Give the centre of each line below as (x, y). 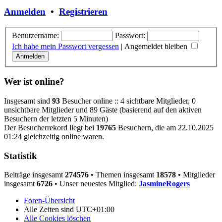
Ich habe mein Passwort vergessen (65, 46)
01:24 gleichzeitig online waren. (54, 136)
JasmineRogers (164, 184)
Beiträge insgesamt (34, 175)
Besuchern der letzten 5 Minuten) (56, 118)
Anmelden (25, 12)
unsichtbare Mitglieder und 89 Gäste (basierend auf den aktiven (103, 110)
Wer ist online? (34, 82)
